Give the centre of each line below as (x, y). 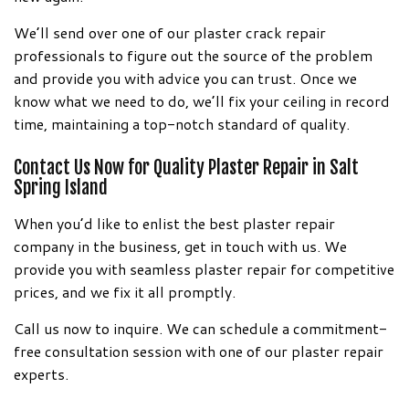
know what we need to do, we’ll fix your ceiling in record (202, 100)
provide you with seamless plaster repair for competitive (204, 268)
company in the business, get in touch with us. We (180, 246)
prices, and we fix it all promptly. (125, 291)
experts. (41, 373)
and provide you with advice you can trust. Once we (185, 78)
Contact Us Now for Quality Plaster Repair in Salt (186, 167)
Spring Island (61, 187)
